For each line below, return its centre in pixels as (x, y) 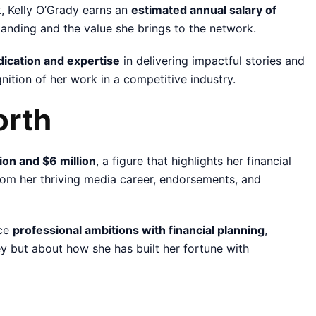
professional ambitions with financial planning (139, 230)
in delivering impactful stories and (212, 60)
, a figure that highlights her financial (194, 160)
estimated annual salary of (204, 10)
